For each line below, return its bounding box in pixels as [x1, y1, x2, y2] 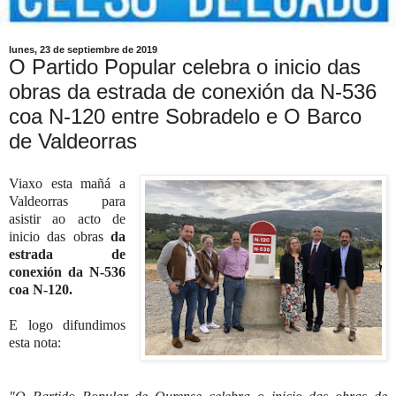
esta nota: [9, 334, 61, 350]
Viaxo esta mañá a [9, 175, 126, 191]
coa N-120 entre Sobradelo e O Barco [9, 104, 362, 128]
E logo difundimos [9, 316, 126, 332]
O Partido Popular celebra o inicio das [9, 55, 361, 79]
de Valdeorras [9, 129, 137, 153]
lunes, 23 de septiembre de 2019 [9, 44, 157, 55]
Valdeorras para [9, 193, 126, 209]
